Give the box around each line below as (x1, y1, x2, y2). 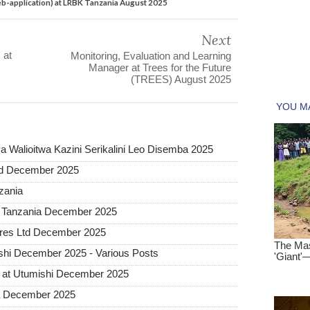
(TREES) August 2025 (131, 73, 231, 86)
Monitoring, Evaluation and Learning (71, 50, 231, 62)
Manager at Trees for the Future (89, 62, 231, 74)
